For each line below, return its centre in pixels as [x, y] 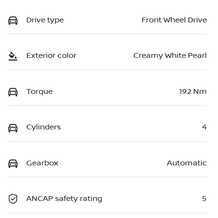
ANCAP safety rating [64, 198]
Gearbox [42, 163]
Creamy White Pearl [170, 56]
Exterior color [51, 56]
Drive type [45, 20]
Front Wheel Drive [174, 20]
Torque [39, 91]
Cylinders [44, 127]
